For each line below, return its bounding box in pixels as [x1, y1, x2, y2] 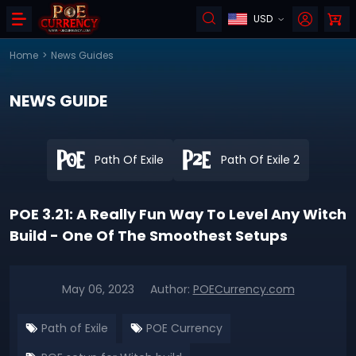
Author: [149, 281, 193, 297]
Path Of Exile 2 [221, 152, 300, 168]
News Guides [51, 48, 114, 62]
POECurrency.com [192, 281, 295, 297]
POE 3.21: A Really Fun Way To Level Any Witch [10, 204, 346, 224]
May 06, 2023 [61, 281, 134, 297]
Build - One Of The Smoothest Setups [10, 226, 288, 246]
